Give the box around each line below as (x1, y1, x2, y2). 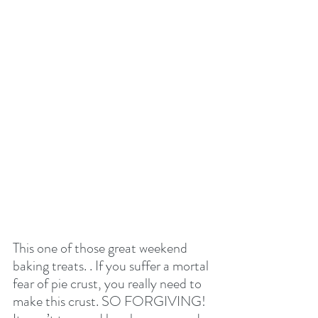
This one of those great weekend (13, 237, 190, 258)
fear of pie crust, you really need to (13, 273, 204, 294)
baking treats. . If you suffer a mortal (13, 255, 212, 276)
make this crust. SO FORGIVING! (13, 290, 209, 312)
